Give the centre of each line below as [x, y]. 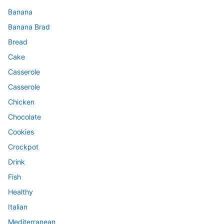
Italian [18, 207]
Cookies [21, 132]
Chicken [21, 102]
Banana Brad [29, 27]
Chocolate [24, 117]
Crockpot [23, 147]
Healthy [20, 192]
